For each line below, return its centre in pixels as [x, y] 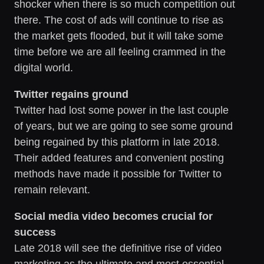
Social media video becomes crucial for [113, 216]
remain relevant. [52, 189]
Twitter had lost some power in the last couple [121, 110]
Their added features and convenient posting [119, 158]
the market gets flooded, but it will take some [119, 36]
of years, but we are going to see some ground [123, 126]
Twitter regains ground [71, 94]
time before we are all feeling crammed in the [120, 52]
